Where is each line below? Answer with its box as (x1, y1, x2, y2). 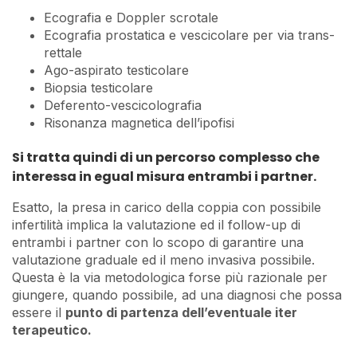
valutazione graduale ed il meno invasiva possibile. (12, 251, 315, 268)
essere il (12, 304, 65, 320)
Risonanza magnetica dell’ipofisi (44, 114, 234, 131)
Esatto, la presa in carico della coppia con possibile (12, 198, 321, 215)
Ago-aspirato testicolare (44, 61, 189, 78)
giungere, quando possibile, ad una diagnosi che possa (12, 286, 342, 303)
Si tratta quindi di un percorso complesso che (12, 148, 320, 167)
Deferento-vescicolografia (44, 96, 202, 113)
